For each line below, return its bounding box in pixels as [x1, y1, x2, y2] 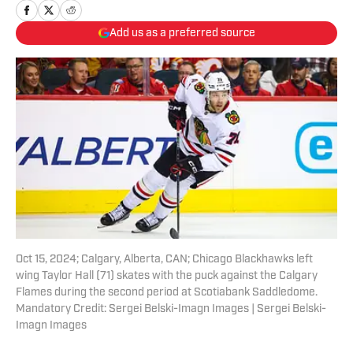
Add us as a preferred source [109, 27, 255, 39]
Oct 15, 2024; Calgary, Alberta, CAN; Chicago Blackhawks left [16, 254, 313, 266]
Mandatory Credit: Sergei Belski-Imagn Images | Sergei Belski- [16, 303, 326, 316]
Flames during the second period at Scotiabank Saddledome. [16, 287, 318, 299]
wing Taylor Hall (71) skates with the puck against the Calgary [16, 270, 318, 283]
